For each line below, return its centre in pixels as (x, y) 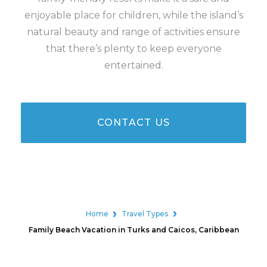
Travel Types (145, 214)
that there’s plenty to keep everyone (133, 49)
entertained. (133, 65)
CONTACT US (133, 122)
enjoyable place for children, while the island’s (133, 15)
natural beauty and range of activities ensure (133, 32)
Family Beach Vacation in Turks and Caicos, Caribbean (133, 230)
